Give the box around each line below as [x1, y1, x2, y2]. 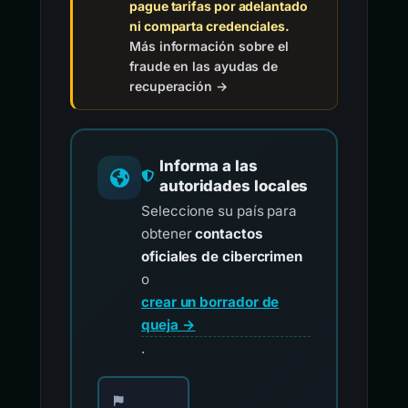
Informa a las [158, 157, 258, 175]
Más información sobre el [129, 38, 290, 54]
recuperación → [129, 78, 228, 94]
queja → [141, 316, 196, 333]
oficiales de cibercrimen [141, 248, 303, 265]
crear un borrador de [141, 293, 280, 311]
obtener [141, 225, 196, 242]
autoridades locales [158, 177, 309, 195]
